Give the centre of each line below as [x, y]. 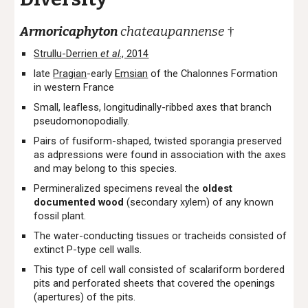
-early [101, 74]
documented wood [79, 202]
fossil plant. [60, 216]
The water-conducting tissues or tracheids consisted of [161, 236]
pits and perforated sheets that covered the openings [155, 283]
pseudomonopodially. [83, 121]
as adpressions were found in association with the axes [160, 155]
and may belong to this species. [106, 168]
